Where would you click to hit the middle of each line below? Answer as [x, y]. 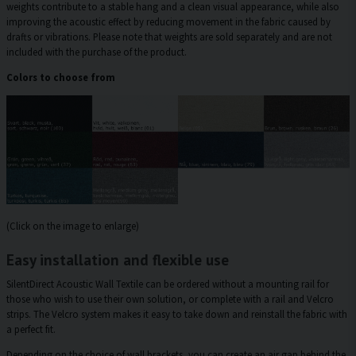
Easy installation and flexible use [118, 259]
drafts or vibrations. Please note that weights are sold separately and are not [169, 37]
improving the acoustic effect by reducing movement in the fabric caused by [168, 22]
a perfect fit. [31, 329]
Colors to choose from [61, 77]
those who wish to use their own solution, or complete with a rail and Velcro [170, 298]
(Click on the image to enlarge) [73, 225]
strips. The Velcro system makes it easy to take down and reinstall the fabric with [177, 313]
